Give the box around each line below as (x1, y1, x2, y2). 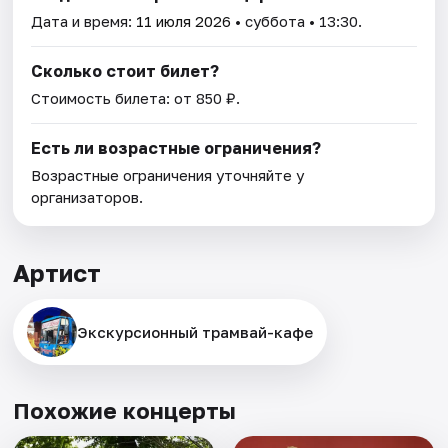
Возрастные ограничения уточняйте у (31, 166, 305, 185)
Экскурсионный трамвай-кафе (77, 323, 314, 342)
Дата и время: (31, 12, 137, 31)
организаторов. (31, 188, 144, 207)
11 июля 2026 (136, 12, 232, 31)
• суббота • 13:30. (231, 12, 363, 31)
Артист (13, 258, 102, 288)
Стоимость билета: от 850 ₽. (31, 89, 241, 108)
